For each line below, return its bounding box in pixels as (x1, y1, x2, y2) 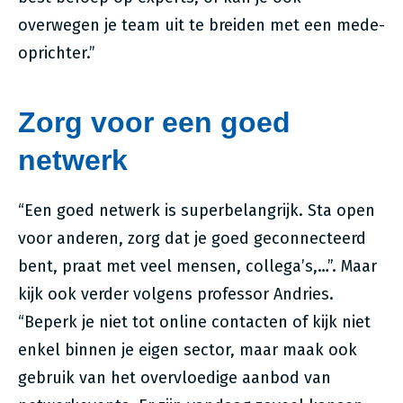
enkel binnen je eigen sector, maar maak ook (18, 340, 357, 360)
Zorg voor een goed (18, 106, 291, 139)
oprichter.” (18, 43, 95, 63)
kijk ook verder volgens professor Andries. (18, 284, 334, 304)
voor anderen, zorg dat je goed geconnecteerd (18, 228, 366, 248)
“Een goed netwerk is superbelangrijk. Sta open (18, 201, 375, 220)
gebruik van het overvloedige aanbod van (18, 368, 331, 388)
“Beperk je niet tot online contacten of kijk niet (18, 312, 371, 332)
